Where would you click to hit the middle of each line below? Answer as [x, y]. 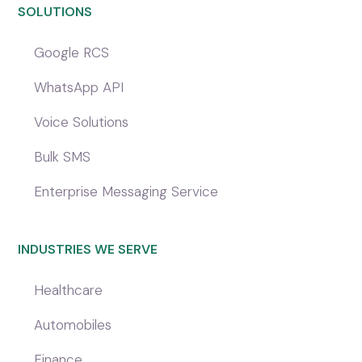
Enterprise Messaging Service [126, 191]
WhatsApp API [79, 87]
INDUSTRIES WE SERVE [88, 249]
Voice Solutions [82, 122]
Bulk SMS [63, 156]
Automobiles [73, 324]
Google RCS [72, 52]
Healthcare [69, 290]
